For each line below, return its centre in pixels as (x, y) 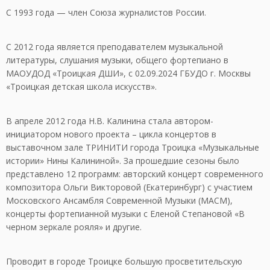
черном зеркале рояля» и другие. (74, 227)
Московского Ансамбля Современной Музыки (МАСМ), (119, 200)
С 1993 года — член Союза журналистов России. (106, 12)
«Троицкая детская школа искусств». (81, 86)
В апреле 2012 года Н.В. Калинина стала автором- (110, 121)
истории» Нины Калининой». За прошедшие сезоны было (123, 160)
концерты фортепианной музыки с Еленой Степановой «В (125, 213)
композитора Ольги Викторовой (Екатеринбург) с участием (129, 187)
